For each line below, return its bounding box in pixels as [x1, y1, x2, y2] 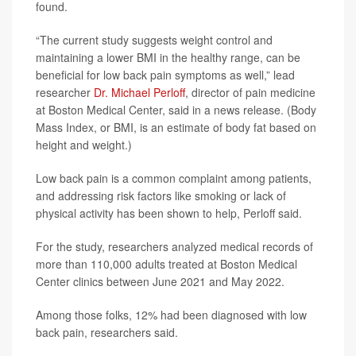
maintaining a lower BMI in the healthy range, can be [36, 49, 300, 65]
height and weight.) [36, 137, 132, 153]
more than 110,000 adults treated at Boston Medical [36, 256, 297, 272]
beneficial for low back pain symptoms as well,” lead [36, 67, 295, 83]
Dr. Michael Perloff [94, 84, 185, 100]
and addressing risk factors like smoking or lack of [36, 188, 286, 203]
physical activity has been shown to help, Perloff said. [36, 205, 302, 221]
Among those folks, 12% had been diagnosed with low [36, 307, 307, 323]
